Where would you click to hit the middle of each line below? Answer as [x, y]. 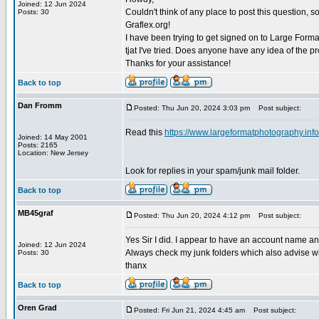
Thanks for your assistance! [178, 63]
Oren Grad [37, 308]
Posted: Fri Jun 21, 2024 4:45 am [189, 310]
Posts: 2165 [38, 145]
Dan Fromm [40, 105]
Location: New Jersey [53, 153]
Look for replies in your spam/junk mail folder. [213, 171]
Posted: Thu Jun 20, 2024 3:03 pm [192, 108]
